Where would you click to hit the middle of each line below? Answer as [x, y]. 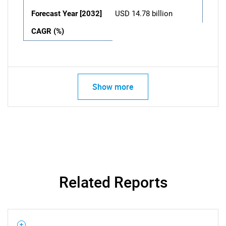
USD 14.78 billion [144, 14]
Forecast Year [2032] [67, 14]
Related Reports [113, 182]
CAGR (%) [48, 31]
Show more [113, 87]
